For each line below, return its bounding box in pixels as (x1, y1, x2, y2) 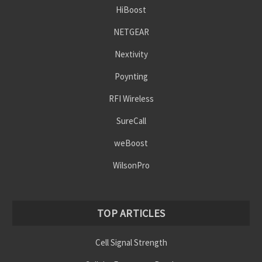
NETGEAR (113, 26, 149, 38)
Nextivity (114, 49, 148, 60)
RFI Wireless (108, 93, 154, 105)
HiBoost (116, 4, 146, 16)
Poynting (114, 71, 148, 82)
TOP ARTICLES (97, 206, 165, 220)
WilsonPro (112, 159, 150, 171)
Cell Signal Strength (95, 236, 167, 248)
